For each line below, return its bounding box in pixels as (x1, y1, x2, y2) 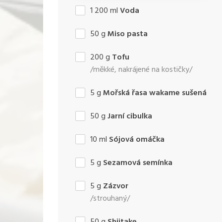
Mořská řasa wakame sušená (103, 86, 207, 100)
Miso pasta (108, 27, 148, 41)
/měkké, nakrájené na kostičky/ (90, 63, 192, 76)
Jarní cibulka (108, 110, 152, 123)
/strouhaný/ (90, 192, 130, 205)
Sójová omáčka (109, 133, 165, 146)
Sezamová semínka (103, 156, 172, 169)
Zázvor (103, 179, 128, 193)
